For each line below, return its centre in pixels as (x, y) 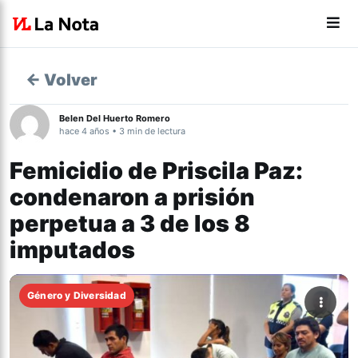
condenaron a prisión (132, 197)
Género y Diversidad (77, 295)
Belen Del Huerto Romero (115, 118)
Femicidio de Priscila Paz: (156, 171)
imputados (72, 250)
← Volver (62, 80)
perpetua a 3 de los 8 (130, 223)
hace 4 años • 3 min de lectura (122, 131)
